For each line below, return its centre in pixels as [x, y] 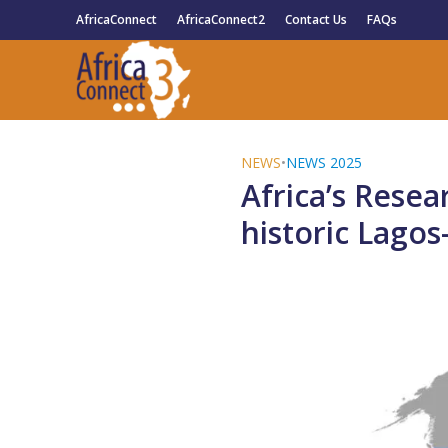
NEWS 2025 [323, 162]
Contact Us [315, 19]
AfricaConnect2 [220, 19]
